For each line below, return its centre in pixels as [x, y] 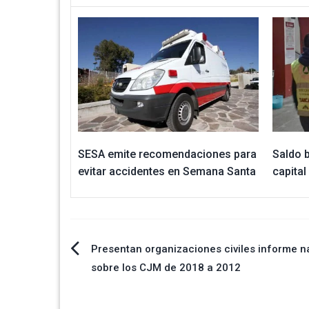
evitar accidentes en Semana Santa [167, 172]
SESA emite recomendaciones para [167, 154]
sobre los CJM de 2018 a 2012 [166, 268]
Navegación [124, 255]
